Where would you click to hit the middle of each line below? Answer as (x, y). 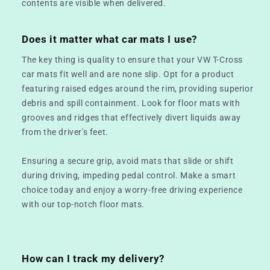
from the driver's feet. (65, 132)
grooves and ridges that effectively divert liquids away (132, 117)
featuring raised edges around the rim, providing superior (138, 88)
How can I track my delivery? (93, 258)
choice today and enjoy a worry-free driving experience (132, 190)
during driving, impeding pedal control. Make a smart (129, 175)
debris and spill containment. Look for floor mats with (131, 103)
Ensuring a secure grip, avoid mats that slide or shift (128, 161)
